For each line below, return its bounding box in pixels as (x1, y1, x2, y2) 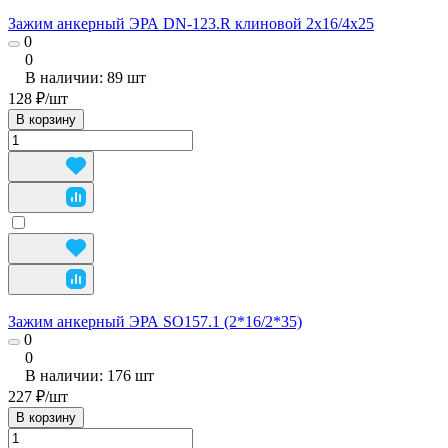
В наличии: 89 (25, 68, 127, 86)
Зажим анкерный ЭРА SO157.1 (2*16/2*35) (8, 312, 302, 330)
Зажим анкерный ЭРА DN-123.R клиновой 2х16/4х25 (8, 14, 374, 32)
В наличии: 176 (25, 366, 135, 384)
